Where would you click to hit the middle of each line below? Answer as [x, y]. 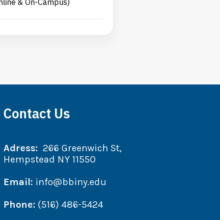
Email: [18, 182]
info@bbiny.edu [69, 182]
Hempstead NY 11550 [49, 160]
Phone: [19, 205]
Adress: [20, 148]
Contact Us [37, 113]
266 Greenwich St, [79, 148]
